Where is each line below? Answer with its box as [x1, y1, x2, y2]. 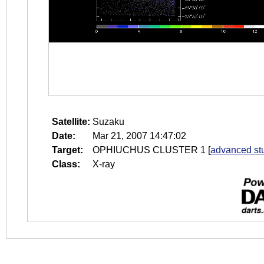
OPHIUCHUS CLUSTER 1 [93, 145, 206, 155]
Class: [52, 159, 80, 169]
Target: [52, 145, 83, 155]
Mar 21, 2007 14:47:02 [93, 131, 186, 141]
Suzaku [93, 117, 124, 127]
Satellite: [52, 117, 90, 127]
